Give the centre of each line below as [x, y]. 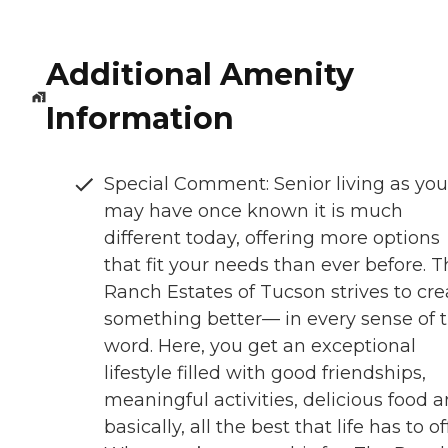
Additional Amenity [199, 75]
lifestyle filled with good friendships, [265, 373]
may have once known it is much [253, 211]
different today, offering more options [272, 238]
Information [139, 119]
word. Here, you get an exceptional [260, 346]
